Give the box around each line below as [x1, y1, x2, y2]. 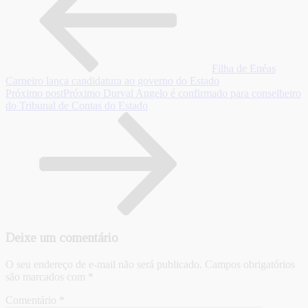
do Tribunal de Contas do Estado [5, 99, 148, 111]
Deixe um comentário [5, 230, 118, 245]
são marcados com [5, 271, 88, 283]
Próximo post [5, 87, 63, 99]
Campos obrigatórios [205, 258, 295, 271]
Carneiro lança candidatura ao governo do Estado [5, 74, 219, 87]
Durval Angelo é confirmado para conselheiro [103, 87, 301, 99]
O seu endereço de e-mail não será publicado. [5, 258, 202, 271]
